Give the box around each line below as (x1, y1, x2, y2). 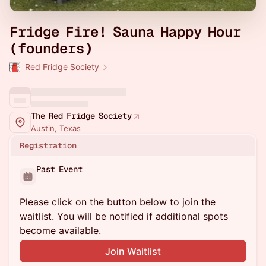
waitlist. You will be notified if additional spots (20, 210, 228, 222)
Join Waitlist (105, 245, 161, 257)
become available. (20, 224, 101, 236)
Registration (20, 140, 77, 151)
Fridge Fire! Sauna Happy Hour (9, 23, 241, 41)
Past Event (36, 164, 83, 175)
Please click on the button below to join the (20, 196, 216, 208)
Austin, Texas (31, 123, 81, 133)
